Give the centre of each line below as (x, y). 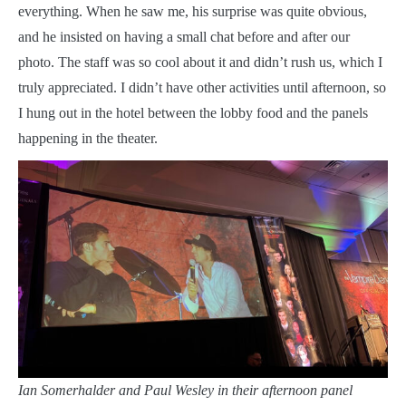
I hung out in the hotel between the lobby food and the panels (193, 113)
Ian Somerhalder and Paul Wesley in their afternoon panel (185, 391)
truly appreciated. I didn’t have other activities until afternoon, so (202, 88)
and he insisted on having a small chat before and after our (184, 37)
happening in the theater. (88, 139)
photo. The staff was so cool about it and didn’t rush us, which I (200, 63)
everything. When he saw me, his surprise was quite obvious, (193, 12)
